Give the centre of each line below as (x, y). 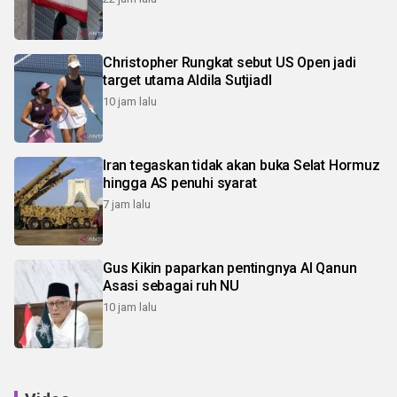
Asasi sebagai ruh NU (171, 285)
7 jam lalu (127, 204)
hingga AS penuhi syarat (180, 183)
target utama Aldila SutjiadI (187, 80)
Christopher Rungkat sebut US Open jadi (230, 62)
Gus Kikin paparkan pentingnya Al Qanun (230, 268)
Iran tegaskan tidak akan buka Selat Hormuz (241, 165)
